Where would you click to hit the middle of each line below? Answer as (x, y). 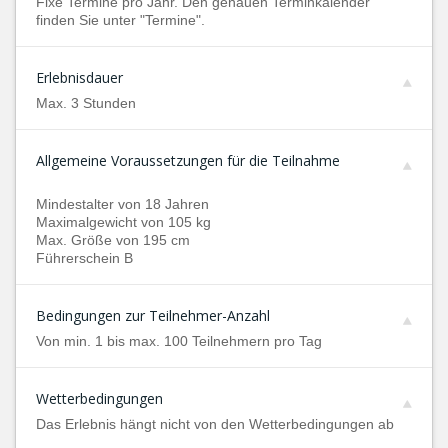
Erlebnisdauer (79, 77)
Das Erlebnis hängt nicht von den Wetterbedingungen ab (215, 424)
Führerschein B (84, 258)
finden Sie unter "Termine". (120, 20)
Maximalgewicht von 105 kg (123, 222)
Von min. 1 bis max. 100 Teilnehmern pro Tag (179, 341)
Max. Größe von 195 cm (113, 240)
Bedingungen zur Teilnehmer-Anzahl (153, 315)
